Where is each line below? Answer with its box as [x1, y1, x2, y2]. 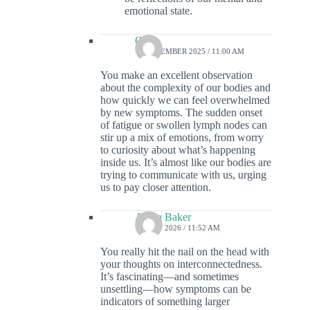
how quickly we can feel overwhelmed [100, 94, 270, 107]
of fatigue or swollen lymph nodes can [100, 119, 267, 131]
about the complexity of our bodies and [100, 82, 271, 94]
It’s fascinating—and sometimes [100, 271, 239, 283]
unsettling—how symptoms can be [100, 283, 251, 295]
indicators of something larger [100, 295, 230, 308]
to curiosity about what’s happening [100, 144, 255, 156]
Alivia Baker [135, 211, 191, 224]
